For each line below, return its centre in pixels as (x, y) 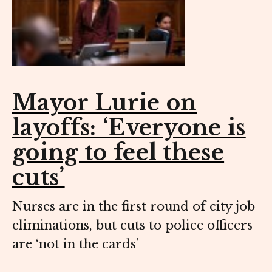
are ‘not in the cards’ (75, 244)
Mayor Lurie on (105, 103)
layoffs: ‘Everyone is (129, 128)
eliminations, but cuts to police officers (132, 226)
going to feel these (118, 153)
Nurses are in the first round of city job (134, 207)
